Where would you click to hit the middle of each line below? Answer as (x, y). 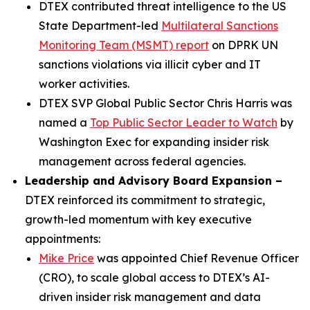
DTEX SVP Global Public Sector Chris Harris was (165, 103)
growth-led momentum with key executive (138, 219)
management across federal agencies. (142, 161)
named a (64, 122)
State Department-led (100, 26)
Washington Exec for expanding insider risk (154, 142)
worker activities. (84, 84)
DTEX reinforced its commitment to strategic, (145, 200)
